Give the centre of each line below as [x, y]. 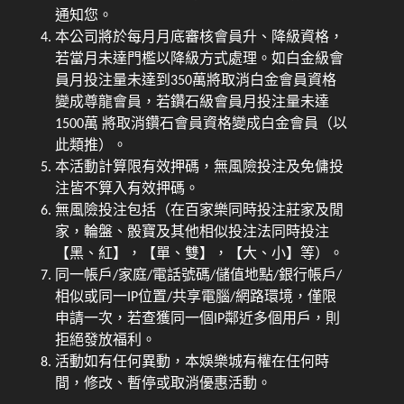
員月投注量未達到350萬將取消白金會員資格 [196, 81]
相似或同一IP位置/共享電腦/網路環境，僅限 [196, 297]
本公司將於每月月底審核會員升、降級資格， [200, 37]
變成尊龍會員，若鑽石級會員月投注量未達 [193, 102]
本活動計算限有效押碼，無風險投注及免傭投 [200, 167]
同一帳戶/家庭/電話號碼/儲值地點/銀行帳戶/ [199, 275]
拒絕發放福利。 [106, 340]
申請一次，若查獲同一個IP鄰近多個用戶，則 [198, 319]
